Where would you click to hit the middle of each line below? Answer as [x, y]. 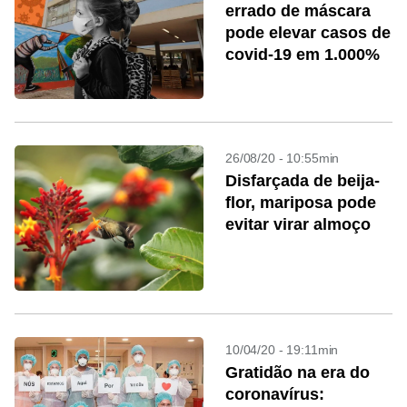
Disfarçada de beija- [303, 181]
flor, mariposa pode [301, 203]
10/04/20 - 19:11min [282, 350]
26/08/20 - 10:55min [283, 158]
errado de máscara [298, 11]
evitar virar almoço [298, 224]
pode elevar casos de [308, 33]
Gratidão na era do [298, 372]
